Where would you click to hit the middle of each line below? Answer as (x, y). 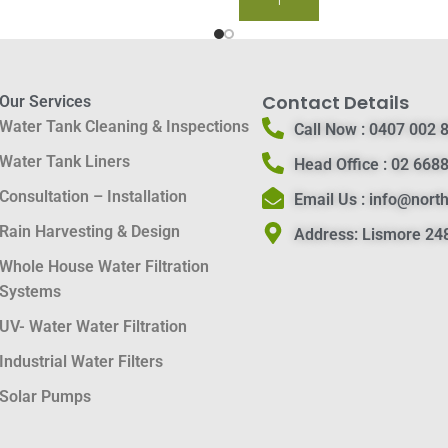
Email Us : (331, 199)
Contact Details (335, 102)
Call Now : (329, 129)
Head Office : (340, 164)
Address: (326, 234)
